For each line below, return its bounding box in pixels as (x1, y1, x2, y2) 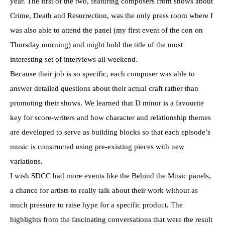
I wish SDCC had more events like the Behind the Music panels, (10, 171, 211, 180)
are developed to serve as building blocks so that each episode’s (10, 128, 210, 136)
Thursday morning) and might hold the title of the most (10, 40, 183, 49)
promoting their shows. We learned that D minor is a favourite (10, 98, 204, 107)
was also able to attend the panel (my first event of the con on (10, 26, 203, 34)
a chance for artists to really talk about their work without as (10, 186, 198, 194)
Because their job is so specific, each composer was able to (10, 69, 195, 78)
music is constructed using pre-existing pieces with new (10, 142, 184, 151)
